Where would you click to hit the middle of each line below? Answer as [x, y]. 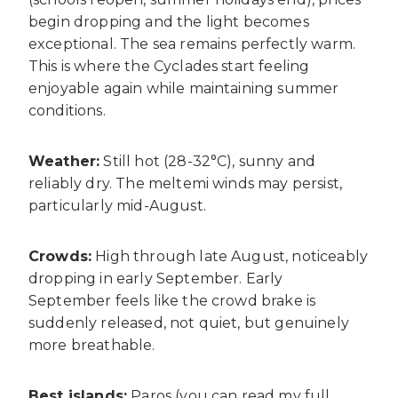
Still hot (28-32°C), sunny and [208, 161]
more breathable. [92, 345]
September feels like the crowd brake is [172, 300]
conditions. [67, 110]
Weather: [64, 161]
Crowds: [60, 256]
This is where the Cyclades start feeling [169, 66]
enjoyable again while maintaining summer [184, 88]
